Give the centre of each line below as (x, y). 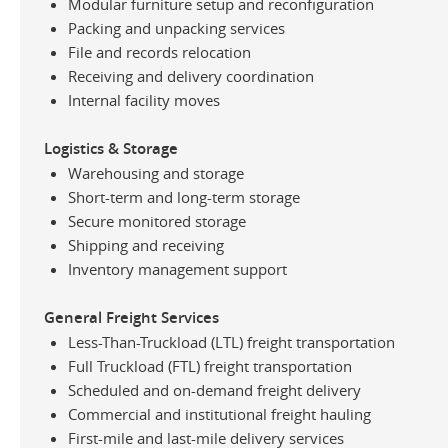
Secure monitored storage (157, 220)
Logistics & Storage (111, 148)
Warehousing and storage (156, 172)
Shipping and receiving (146, 244)
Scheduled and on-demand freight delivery (214, 389)
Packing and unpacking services (176, 27)
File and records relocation (159, 51)
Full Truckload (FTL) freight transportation (210, 365)
